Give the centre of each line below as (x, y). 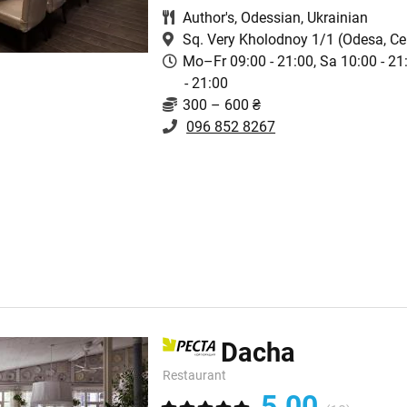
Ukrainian (338, 17)
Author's (209, 17)
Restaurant (195, 375)
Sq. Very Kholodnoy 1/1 (259, 39)
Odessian (271, 17)
